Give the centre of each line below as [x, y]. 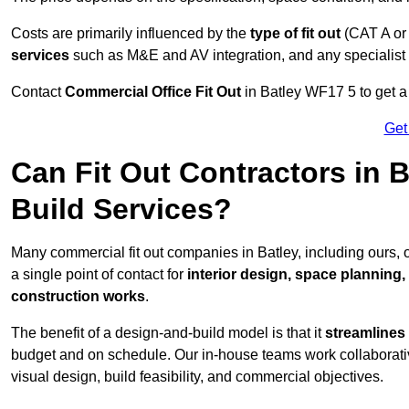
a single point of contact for [99, 275]
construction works [78, 297]
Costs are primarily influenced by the [131, 34]
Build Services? [121, 210]
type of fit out [295, 34]
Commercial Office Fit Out [153, 92]
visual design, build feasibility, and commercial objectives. [197, 377]
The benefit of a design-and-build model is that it [168, 333]
